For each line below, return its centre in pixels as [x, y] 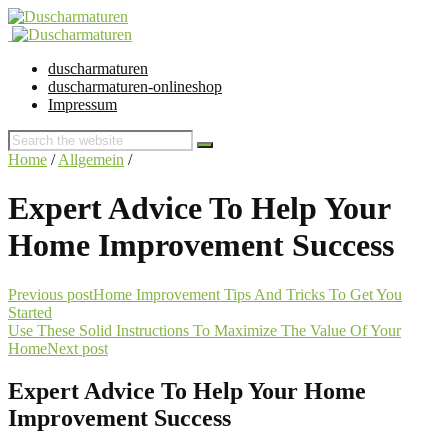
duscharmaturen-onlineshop [135, 86]
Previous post [50, 294]
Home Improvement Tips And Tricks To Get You [247, 294]
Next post [77, 348]
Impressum [82, 104]
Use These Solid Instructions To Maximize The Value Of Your [204, 330]
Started [30, 312]
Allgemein [91, 159]
